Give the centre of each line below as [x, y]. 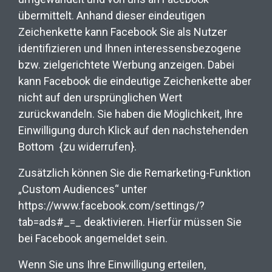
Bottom [36, 146]
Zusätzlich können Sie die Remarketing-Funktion [134, 172]
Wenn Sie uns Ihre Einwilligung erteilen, [112, 264]
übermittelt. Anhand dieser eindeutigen [112, 15]
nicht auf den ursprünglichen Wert [100, 97]
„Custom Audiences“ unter [83, 189]
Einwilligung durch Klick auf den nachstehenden [133, 130]
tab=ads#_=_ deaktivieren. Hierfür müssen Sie [130, 222]
